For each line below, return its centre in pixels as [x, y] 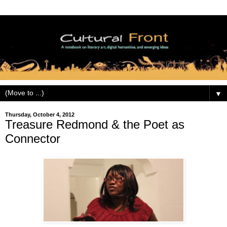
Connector [33, 138]
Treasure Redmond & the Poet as [95, 124]
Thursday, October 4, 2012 [40, 114]
